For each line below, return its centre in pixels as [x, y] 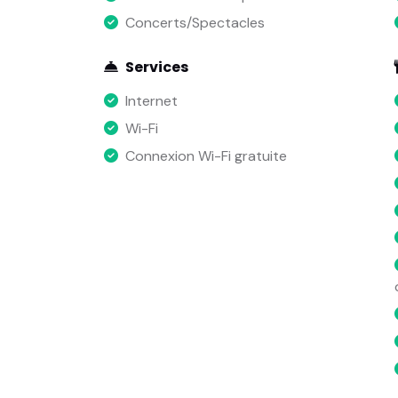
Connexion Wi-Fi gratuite [206, 155]
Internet [151, 101]
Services [157, 67]
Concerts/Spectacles [195, 22]
